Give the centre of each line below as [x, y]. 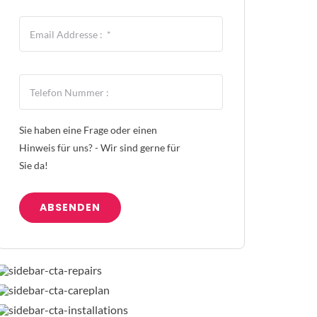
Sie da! [34, 166]
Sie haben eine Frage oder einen [88, 130]
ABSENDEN [70, 208]
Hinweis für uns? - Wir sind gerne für [100, 148]
